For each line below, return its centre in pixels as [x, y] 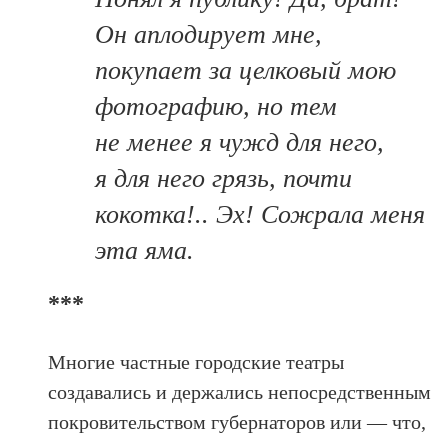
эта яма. [144, 250]
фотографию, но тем [215, 106]
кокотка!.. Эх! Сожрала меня [259, 214]
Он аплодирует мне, [208, 34]
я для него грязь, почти [223, 178]
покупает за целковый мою [245, 70]
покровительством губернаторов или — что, [237, 421]
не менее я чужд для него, [239, 142]
